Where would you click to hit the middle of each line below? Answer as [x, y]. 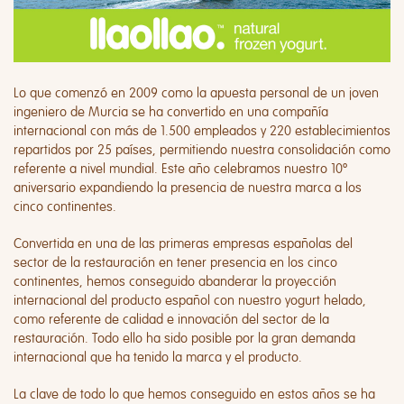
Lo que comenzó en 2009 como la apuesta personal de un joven [196, 93]
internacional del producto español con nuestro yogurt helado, [190, 300]
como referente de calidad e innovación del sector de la [171, 319]
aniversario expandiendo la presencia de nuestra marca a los [188, 188]
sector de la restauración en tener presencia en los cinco [175, 262]
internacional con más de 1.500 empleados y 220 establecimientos [202, 131]
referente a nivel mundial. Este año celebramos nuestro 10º [180, 169]
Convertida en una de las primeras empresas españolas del [183, 243]
